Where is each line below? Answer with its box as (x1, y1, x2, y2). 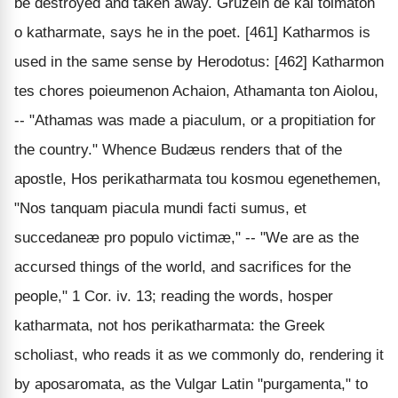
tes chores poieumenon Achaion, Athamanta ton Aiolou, (14, 82, 378, 99)
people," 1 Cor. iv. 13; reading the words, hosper (14, 287, 333, 305)
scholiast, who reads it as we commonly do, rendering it (14, 346, 384, 363)
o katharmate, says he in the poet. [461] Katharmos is (14, 23, 370, 41)
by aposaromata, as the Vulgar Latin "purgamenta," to (14, 375, 368, 393)
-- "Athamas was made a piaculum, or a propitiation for (14, 111, 376, 129)
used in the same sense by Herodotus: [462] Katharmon (14, 52, 384, 70)
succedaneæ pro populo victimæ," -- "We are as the (14, 228, 359, 246)
